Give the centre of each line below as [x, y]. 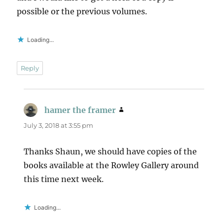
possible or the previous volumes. [82, 12]
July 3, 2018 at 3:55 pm [59, 126]
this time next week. [64, 179]
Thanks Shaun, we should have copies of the [110, 152]
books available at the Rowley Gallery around [111, 166]
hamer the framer [80, 110]
